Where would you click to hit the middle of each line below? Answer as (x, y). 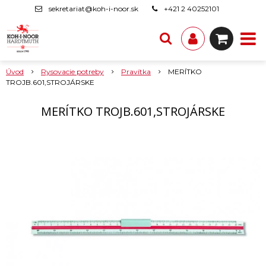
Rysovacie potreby (72, 72)
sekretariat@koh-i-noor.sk (94, 9)
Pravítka (136, 72)
